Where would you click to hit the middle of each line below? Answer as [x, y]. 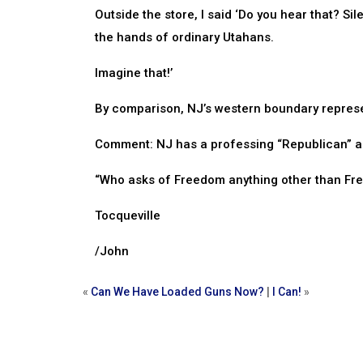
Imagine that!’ [134, 73]
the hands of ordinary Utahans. [184, 37]
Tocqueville [128, 216]
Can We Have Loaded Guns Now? [177, 292]
